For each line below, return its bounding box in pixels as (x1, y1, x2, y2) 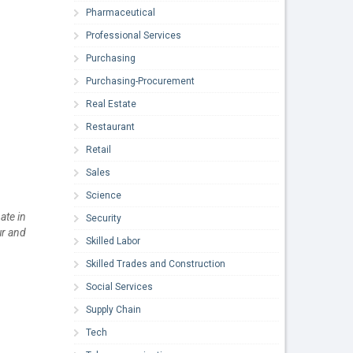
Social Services (86, 281, 154, 292)
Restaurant (86, 121, 136, 132)
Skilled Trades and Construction (86, 258, 226, 269)
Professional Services (86, 29, 182, 41)
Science (86, 189, 122, 201)
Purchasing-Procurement (86, 75, 195, 87)
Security (86, 212, 122, 224)
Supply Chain (86, 303, 142, 315)
